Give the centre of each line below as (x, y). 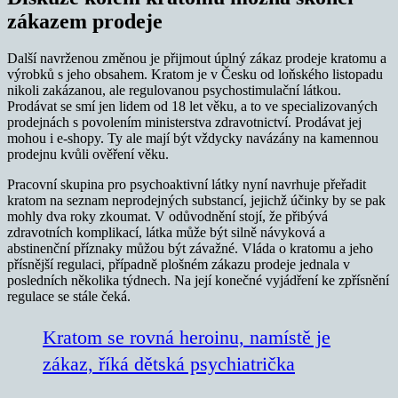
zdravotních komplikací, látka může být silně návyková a (166, 233)
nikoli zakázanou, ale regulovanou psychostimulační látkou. (174, 91)
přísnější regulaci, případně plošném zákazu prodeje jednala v (179, 265)
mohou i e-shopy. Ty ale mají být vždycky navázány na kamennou (193, 139)
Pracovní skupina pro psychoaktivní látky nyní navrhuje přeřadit (187, 185)
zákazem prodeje (85, 21)
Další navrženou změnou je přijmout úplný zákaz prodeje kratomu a (197, 59)
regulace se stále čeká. (69, 297)
